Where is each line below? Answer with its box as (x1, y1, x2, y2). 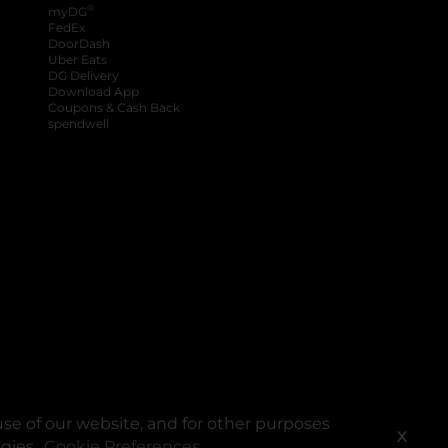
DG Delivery (48, 67, 119, 83)
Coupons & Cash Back (48, 99, 180, 115)
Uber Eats (48, 51, 107, 67)
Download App (48, 83, 139, 99)
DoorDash (48, 35, 110, 51)
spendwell (48, 115, 109, 131)
